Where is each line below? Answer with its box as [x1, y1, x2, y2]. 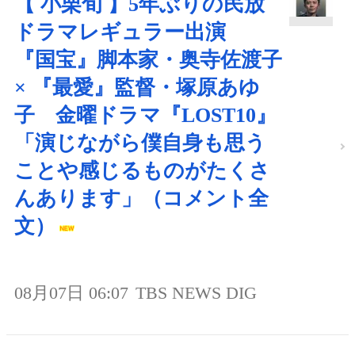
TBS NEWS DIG [136, 283, 257, 303]
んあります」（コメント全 [14, 187, 269, 211]
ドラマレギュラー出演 [14, 21, 246, 44]
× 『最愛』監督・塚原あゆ [14, 76, 260, 100]
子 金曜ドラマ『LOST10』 [14, 104, 277, 128]
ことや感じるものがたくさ [14, 159, 270, 183]
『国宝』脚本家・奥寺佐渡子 [14, 48, 282, 72]
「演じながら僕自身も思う [14, 132, 266, 155]
